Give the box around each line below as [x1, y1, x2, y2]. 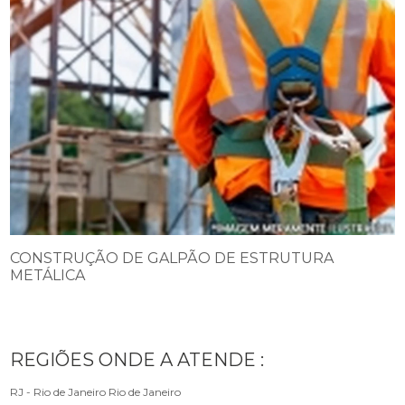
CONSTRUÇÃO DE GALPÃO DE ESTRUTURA [10, 250, 334, 268]
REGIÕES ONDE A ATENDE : [10, 349, 265, 372]
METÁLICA [10, 267, 86, 285]
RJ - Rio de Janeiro [10, 385, 107, 400]
